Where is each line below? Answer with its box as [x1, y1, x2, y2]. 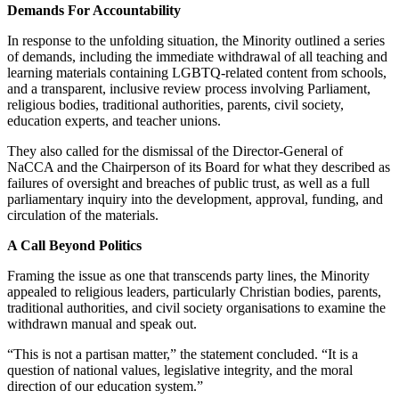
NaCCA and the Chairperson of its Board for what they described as [7, 159, 390, 175]
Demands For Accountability [7, 2, 181, 18]
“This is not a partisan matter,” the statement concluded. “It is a [7, 346, 358, 362]
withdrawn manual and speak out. [7, 315, 197, 331]
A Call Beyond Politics [7, 237, 142, 253]
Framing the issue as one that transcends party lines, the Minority [7, 267, 370, 283]
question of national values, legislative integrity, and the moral [7, 362, 353, 378]
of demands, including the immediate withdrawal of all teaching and [7, 48, 387, 64]
